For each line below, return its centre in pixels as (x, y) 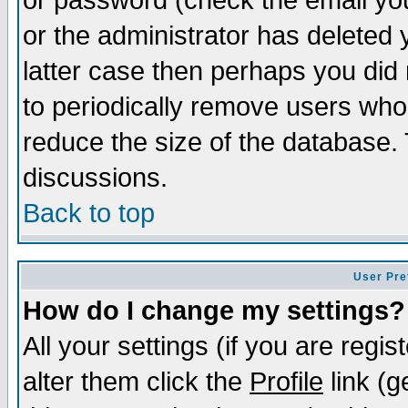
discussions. (95, 178)
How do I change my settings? (214, 311)
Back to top (89, 213)
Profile (286, 382)
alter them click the (136, 382)
